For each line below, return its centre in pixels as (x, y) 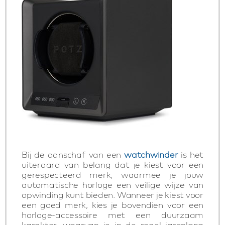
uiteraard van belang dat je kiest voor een (113, 164)
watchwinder (151, 154)
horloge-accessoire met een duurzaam (113, 215)
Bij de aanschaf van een (73, 154)
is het (191, 154)
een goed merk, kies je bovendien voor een (113, 205)
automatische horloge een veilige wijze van (113, 185)
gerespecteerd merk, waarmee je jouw (113, 175)
